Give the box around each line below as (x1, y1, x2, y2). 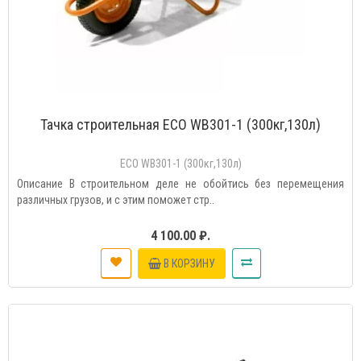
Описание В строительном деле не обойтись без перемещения (17, 177, 344, 190)
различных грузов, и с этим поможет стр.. (17, 193, 214, 206)
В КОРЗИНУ (163, 256, 215, 270)
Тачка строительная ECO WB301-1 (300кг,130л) (40, 116, 321, 133)
